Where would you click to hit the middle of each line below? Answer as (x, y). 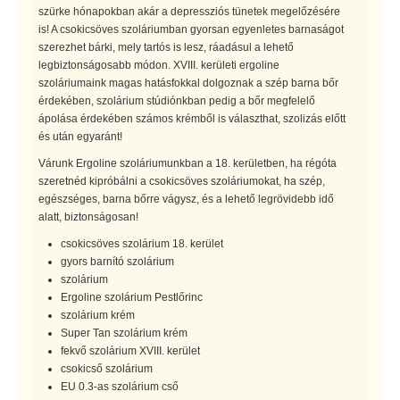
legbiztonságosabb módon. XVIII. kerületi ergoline (159, 65)
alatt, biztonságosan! (88, 217)
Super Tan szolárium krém (124, 333)
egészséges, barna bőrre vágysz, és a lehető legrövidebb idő (186, 199)
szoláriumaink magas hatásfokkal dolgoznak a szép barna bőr (188, 83)
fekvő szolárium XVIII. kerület (130, 350)
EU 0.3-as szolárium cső (120, 386)
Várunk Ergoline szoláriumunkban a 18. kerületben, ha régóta (187, 163)
